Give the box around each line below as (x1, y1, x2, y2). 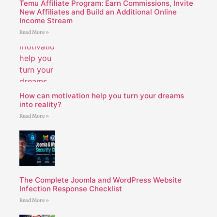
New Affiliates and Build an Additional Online (19, 7, 177, 16)
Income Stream (19, 15, 73, 25)
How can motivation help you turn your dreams (19, 91, 184, 101)
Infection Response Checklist (19, 184, 122, 193)
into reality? (19, 100, 62, 109)
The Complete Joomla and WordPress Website (19, 175, 182, 185)
